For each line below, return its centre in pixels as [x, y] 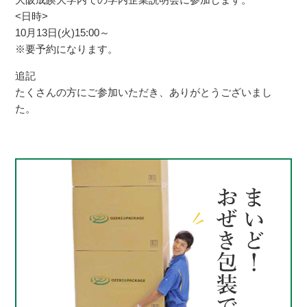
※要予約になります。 [67, 49]
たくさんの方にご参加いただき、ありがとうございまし [144, 93]
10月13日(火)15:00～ [63, 33]
